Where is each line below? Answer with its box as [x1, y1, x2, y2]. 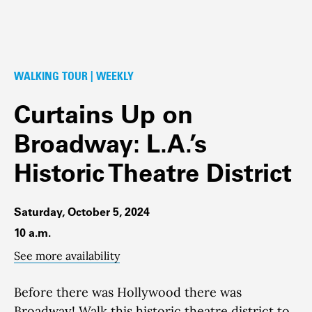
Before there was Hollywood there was [14, 283, 242, 300]
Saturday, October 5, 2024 [14, 204, 150, 219]
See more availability [14, 248, 120, 263]
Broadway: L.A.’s [14, 127, 207, 159]
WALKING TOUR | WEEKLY [14, 68, 134, 83]
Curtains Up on [14, 98, 193, 130]
